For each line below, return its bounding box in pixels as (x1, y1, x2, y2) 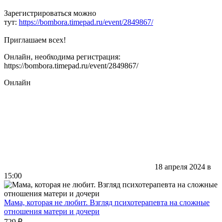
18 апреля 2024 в (155, 162, 211, 171)
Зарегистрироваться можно (4, 8, 96, 17)
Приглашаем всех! (4, 35, 66, 44)
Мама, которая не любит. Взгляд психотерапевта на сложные (4, 198, 210, 207)
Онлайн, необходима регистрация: (4, 52, 120, 61)
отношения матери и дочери (4, 207, 100, 216)
